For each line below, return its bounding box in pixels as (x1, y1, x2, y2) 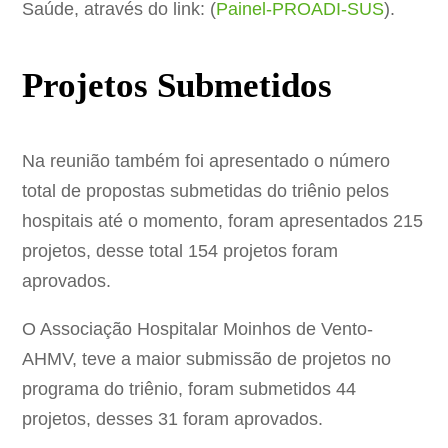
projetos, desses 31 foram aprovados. (22, 408, 324, 429)
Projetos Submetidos (22, 65, 333, 105)
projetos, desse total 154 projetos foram (22, 240, 339, 261)
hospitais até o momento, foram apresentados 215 (22, 210, 424, 231)
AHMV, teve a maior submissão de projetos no (22, 348, 392, 369)
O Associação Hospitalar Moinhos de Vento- (22, 318, 374, 339)
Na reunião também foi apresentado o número (22, 150, 391, 171)
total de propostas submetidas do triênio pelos (22, 180, 390, 201)
